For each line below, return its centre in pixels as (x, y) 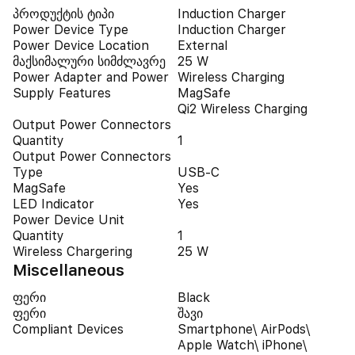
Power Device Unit (69, 220)
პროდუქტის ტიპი (63, 14)
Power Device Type (71, 30)
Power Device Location (81, 46)
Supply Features (62, 93)
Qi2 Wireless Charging (242, 109)
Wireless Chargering (73, 252)
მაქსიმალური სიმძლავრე (89, 61)
